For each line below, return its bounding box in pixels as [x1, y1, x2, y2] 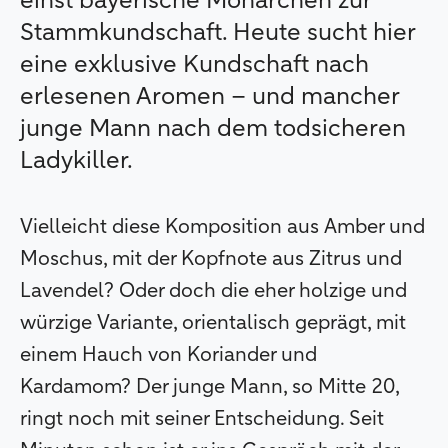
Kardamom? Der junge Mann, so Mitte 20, [20, 377, 399, 398]
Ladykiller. [20, 149, 133, 174]
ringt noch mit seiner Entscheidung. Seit [20, 409, 384, 430]
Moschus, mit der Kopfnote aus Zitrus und [20, 249, 402, 270]
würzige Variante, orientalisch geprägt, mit [20, 313, 406, 334]
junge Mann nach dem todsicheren [20, 117, 406, 142]
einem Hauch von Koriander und [20, 345, 317, 366]
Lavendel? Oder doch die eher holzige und [20, 281, 407, 302]
